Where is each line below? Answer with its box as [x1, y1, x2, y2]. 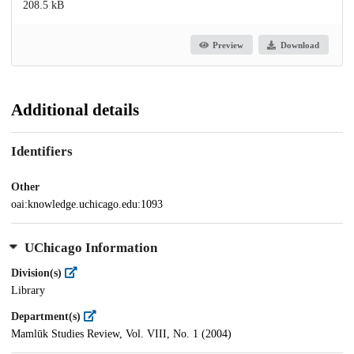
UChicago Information [24, 240, 157, 256]
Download [280, 40, 319, 50]
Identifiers [11, 144, 73, 160]
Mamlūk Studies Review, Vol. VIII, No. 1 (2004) [11, 328, 232, 341]
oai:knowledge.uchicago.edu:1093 [11, 198, 163, 210]
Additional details [11, 100, 139, 120]
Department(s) [11, 311, 84, 323]
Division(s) [11, 267, 65, 280]
